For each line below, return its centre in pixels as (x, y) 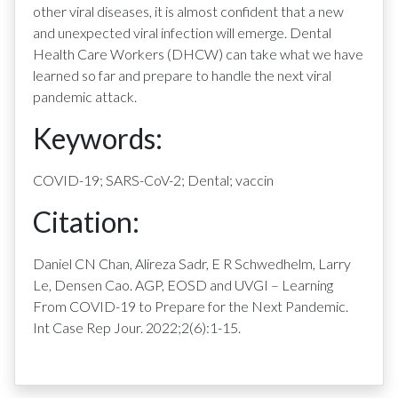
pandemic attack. (85, 96)
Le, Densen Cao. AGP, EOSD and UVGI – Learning (183, 285)
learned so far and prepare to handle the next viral (182, 75)
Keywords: (98, 138)
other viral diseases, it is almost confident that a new (188, 11)
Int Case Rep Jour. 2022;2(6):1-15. (137, 327)
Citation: (86, 222)
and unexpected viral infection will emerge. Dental (182, 32)
